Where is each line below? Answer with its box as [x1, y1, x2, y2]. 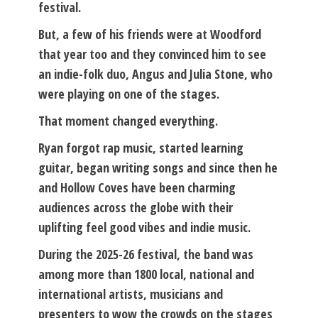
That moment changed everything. [38, 111, 218, 129]
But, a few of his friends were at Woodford [38, 25, 261, 43]
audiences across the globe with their [38, 198, 233, 216]
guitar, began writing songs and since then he [38, 158, 278, 176]
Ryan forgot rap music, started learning [38, 138, 243, 156]
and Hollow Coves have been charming [38, 178, 236, 196]
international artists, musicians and [38, 285, 223, 302]
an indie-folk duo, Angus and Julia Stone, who [38, 65, 273, 82]
